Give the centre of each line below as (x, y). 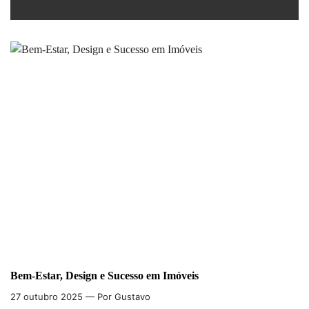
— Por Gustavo (117, 297)
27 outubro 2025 (47, 297)
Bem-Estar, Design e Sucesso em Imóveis (104, 276)
